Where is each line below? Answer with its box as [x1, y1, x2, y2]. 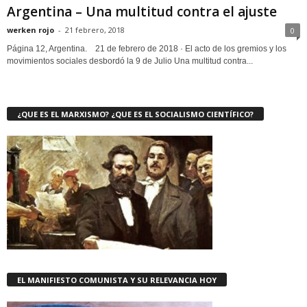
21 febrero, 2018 [65, 25, 125, 35]
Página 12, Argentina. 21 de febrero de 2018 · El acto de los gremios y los [7, 44, 286, 53]
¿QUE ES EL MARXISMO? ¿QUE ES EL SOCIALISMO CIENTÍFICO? [17, 108, 254, 119]
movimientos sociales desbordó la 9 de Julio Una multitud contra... [7, 56, 253, 66]
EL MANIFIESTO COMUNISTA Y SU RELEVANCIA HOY [17, 274, 217, 285]
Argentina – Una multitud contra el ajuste [7, 3, 277, 21]
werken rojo [7, 25, 54, 35]
